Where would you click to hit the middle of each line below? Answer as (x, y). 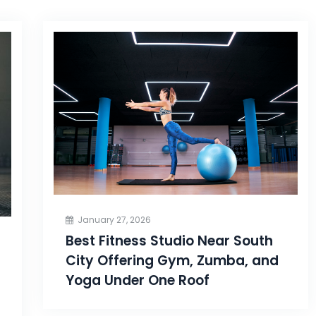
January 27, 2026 (114, 220)
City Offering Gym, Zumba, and (172, 261)
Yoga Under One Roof (137, 281)
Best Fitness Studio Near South (169, 241)
